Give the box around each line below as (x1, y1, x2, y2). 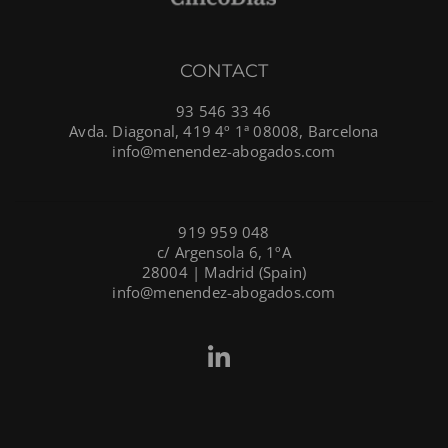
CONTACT (179, 59, 269, 82)
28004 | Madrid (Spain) (141, 261, 307, 282)
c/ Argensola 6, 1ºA (157, 241, 291, 262)
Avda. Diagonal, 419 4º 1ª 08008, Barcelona (69, 120, 379, 141)
